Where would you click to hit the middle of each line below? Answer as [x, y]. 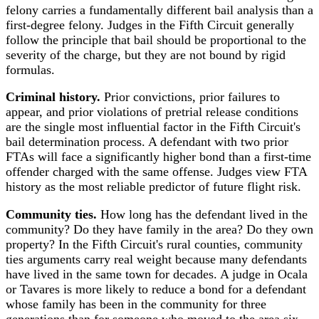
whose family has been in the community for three [136, 304]
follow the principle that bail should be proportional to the [156, 40]
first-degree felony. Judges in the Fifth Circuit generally [150, 25]
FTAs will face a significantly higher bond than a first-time [158, 157]
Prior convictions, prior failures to [190, 97]
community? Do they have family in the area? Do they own [159, 229]
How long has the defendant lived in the [202, 214]
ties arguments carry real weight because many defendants [156, 259]
